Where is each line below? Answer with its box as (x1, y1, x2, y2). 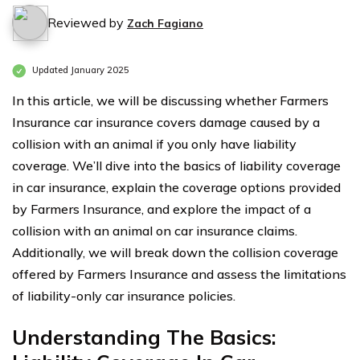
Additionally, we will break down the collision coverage (12, 244, 338, 260)
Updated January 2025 (30, 64, 129, 76)
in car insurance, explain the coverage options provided (12, 179, 341, 195)
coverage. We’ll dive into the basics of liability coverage (12, 157, 341, 174)
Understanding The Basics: (12, 325, 276, 350)
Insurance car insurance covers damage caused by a (12, 114, 320, 130)
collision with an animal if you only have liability (12, 136, 297, 152)
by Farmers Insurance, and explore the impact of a (12, 201, 311, 217)
